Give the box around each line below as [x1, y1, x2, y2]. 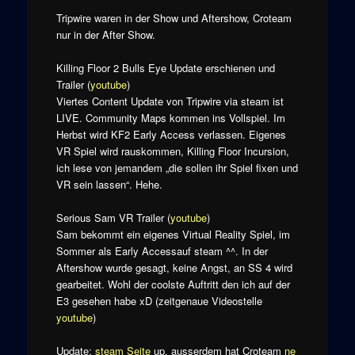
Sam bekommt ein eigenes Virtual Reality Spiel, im [55, 227, 290, 242]
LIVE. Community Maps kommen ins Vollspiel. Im [55, 110, 285, 126]
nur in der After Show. [55, 27, 155, 43]
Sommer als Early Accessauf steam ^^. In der [55, 243, 268, 259]
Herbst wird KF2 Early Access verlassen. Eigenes [55, 127, 286, 143]
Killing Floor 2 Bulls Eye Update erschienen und [55, 60, 275, 76]
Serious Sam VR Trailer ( [55, 210, 170, 226]
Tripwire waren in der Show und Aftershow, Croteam [55, 10, 292, 26]
